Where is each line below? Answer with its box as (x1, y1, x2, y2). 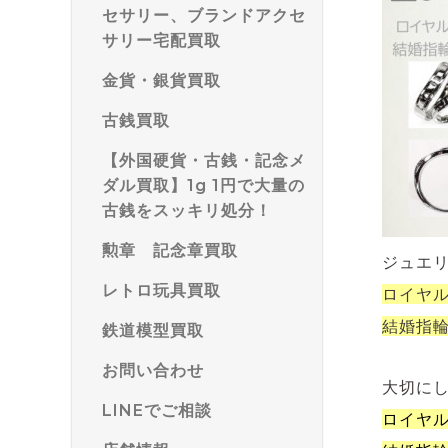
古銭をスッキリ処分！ (102, 201, 272, 220)
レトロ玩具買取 (102, 281, 221, 300)
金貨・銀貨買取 (102, 71, 221, 90)
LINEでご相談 (102, 401, 212, 420)
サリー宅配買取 (102, 31, 221, 50)
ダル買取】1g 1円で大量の (102, 176, 305, 195)
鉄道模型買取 (102, 321, 204, 340)
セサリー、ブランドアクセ (102, 6, 306, 25)
